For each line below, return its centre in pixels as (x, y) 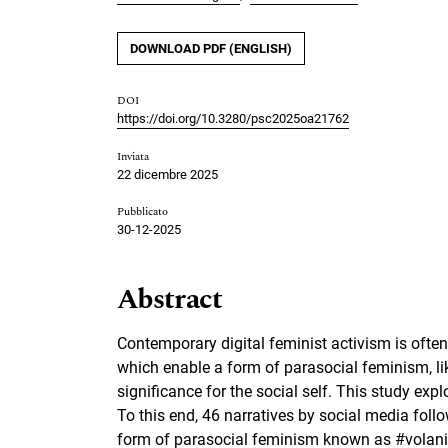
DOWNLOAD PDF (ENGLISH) (211, 49)
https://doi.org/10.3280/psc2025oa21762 (233, 119)
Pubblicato (142, 212)
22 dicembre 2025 (167, 175)
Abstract (170, 300)
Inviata (133, 157)
